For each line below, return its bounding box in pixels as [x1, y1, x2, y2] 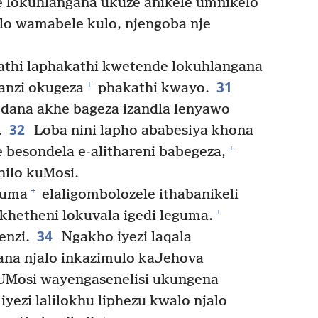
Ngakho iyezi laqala [57, 229, 192, 246]
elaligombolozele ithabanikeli [38, 186, 238, 203]
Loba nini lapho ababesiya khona [30, 122, 253, 139]
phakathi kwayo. [94, 79, 209, 97]
